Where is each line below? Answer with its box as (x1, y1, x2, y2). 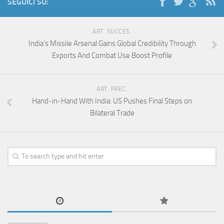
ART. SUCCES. (92, 28, 131, 35)
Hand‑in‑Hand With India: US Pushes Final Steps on (32, 96, 192, 106)
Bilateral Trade (89, 108, 134, 118)
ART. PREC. (96, 85, 127, 93)
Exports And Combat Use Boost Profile (52, 51, 172, 60)
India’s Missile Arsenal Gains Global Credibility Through (28, 39, 196, 48)
